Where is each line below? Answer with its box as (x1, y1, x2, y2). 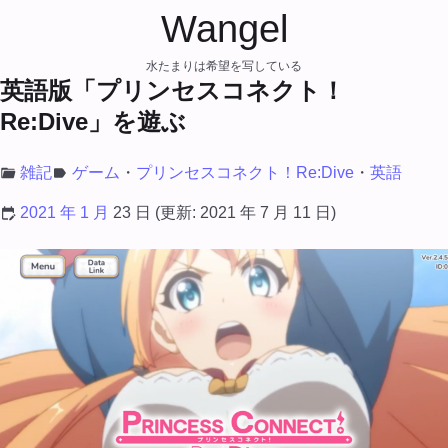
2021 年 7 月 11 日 (200, 204, 331, 221)
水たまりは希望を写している (146, 59, 302, 73)
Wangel (160, 7, 288, 50)
